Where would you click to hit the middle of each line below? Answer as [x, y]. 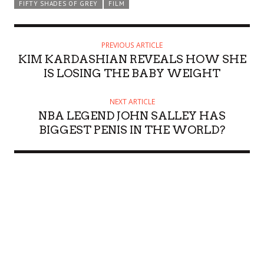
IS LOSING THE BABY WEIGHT [132, 73]
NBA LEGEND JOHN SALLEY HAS [132, 115]
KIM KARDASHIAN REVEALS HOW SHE [132, 59]
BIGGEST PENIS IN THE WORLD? [132, 130]
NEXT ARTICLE [132, 101]
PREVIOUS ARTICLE [132, 45]
